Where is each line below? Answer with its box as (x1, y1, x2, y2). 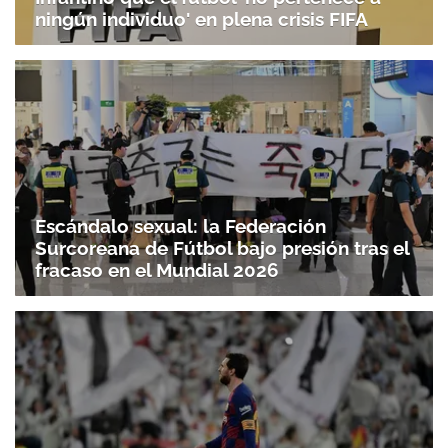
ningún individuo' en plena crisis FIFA (35, 8, 368, 30)
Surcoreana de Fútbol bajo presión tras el (35, 236, 409, 259)
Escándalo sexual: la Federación (35, 214, 326, 237)
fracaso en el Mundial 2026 (35, 258, 279, 281)
